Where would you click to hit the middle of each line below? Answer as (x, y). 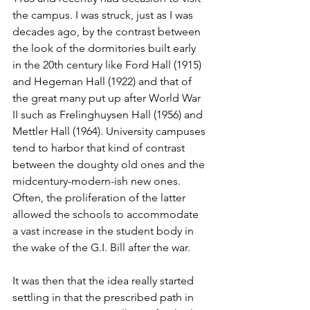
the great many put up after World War (108, 98)
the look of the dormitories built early (106, 48)
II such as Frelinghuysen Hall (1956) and (109, 115)
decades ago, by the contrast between (108, 32)
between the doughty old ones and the (110, 165)
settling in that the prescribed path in (104, 298)
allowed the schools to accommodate (107, 215)
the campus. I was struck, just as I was (104, 15)
